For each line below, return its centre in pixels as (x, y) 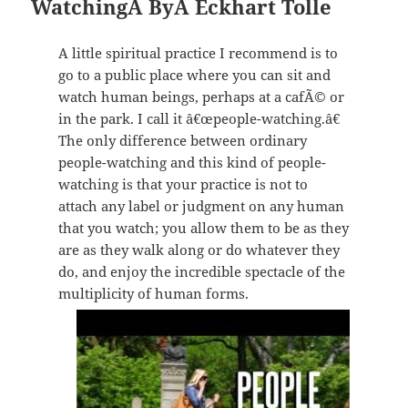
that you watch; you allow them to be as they (203, 228)
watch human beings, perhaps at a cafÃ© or (201, 97)
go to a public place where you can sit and (194, 75)
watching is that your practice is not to (183, 184)
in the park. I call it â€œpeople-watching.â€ (199, 119)
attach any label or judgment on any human (201, 206)
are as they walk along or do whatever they (199, 250)
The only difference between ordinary (182, 141)
